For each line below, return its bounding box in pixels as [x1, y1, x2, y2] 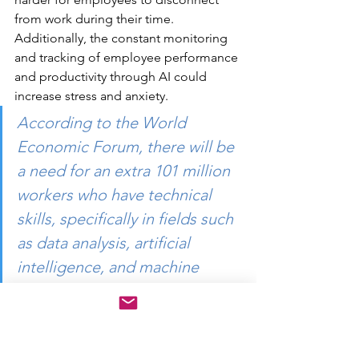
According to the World [17, 112, 190, 132]
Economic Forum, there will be [17, 136, 238, 156]
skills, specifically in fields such [17, 208, 237, 228]
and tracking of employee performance [14, 49, 241, 65]
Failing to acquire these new [17, 305, 220, 325]
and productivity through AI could [14, 68, 210, 84]
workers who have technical [17, 184, 216, 204]
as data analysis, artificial [17, 232, 194, 252]
